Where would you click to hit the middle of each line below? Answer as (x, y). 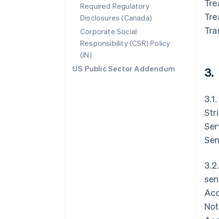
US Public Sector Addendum (124, 68)
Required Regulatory (115, 6)
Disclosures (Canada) (116, 18)
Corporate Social (109, 31)
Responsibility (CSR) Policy (125, 43)
